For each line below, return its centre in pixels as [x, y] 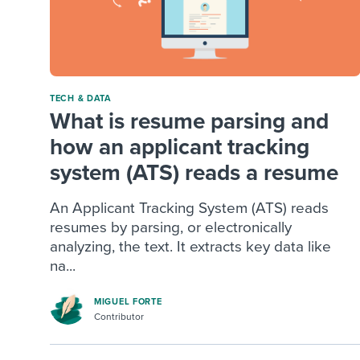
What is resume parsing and [189, 122]
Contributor [119, 316]
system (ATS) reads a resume [194, 173]
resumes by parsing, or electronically [171, 228]
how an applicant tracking [180, 147]
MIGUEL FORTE [128, 301]
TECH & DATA [81, 99]
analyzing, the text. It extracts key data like [190, 247]
